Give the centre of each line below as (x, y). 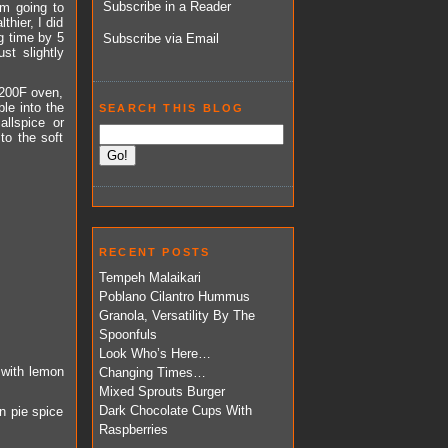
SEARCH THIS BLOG (172, 108)
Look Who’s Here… (155, 354)
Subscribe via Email (161, 39)
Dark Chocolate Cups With (175, 411)
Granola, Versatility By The (177, 316)
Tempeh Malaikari (150, 278)
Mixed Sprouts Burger (162, 392)
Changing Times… (152, 373)
